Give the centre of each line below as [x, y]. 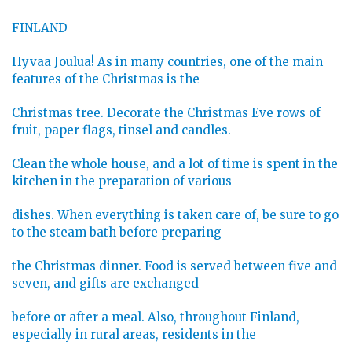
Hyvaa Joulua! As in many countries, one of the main [167, 62]
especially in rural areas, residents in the [134, 335]
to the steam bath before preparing [117, 233]
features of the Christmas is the [106, 79]
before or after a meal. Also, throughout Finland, [156, 317]
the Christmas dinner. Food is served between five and [174, 266]
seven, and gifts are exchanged [105, 284]
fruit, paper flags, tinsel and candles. [121, 130]
